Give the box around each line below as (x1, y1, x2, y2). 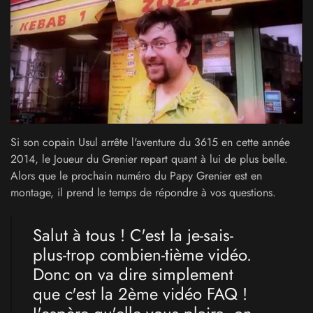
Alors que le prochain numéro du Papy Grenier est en (10, 168, 262, 184)
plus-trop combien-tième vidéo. (33, 242, 252, 268)
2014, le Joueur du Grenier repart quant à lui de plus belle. (10, 151, 288, 168)
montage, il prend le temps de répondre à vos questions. (10, 184, 276, 201)
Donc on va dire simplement (33, 262, 233, 287)
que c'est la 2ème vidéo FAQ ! (33, 282, 247, 307)
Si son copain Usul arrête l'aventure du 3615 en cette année (10, 134, 290, 151)
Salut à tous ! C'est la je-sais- (33, 223, 233, 248)
